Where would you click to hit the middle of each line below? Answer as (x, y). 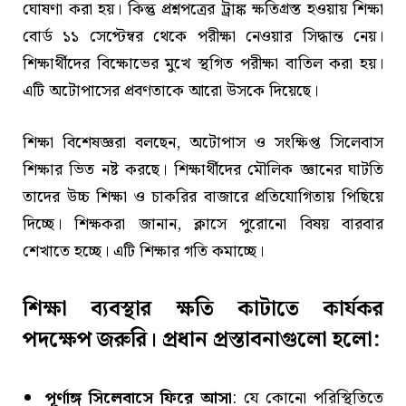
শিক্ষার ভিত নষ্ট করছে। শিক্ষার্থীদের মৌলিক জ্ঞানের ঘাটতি (203, 170)
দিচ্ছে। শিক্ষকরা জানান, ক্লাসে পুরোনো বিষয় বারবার (203, 225)
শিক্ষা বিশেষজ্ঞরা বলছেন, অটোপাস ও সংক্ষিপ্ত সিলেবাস (203, 143)
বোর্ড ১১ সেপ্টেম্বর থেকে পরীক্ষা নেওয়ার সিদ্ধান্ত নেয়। (203, 36)
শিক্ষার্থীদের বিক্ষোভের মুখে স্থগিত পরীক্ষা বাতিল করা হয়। (203, 63)
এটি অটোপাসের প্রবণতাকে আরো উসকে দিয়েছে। (170, 91)
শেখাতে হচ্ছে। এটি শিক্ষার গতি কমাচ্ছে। (143, 252)
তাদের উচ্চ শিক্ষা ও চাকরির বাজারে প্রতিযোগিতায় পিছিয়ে (203, 198)
